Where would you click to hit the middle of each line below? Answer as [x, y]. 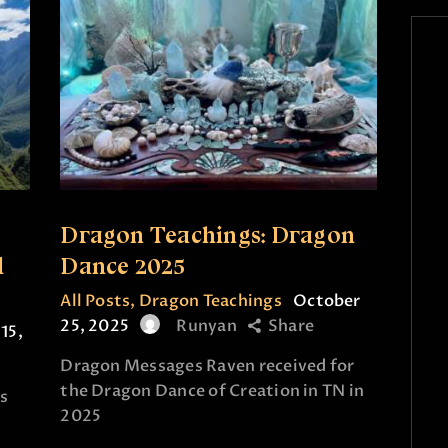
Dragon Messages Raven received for [207, 366]
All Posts [95, 300]
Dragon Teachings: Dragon [208, 234]
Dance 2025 [123, 265]
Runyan [206, 325]
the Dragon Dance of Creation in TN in [212, 391]
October [327, 300]
